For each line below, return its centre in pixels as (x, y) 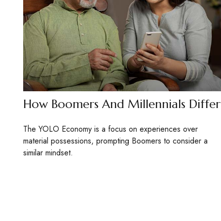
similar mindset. (48, 152)
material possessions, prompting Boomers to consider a (115, 141)
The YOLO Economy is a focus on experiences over (110, 129)
